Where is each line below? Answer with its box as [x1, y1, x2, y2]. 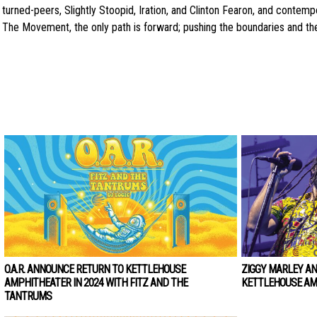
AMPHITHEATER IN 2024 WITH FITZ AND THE [4, 275, 188, 289]
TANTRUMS [4, 289, 52, 303]
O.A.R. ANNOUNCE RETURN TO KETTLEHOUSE [4, 262, 185, 276]
